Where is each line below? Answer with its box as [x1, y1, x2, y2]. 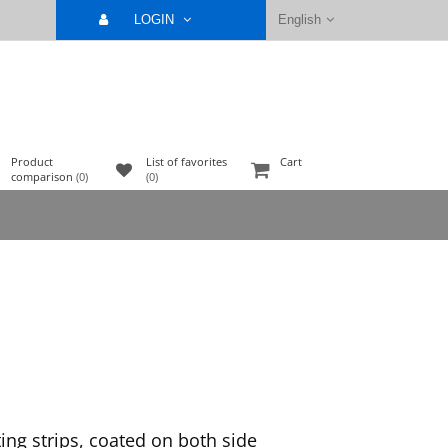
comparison [11, 169, 73, 184]
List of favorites [146, 154, 227, 169]
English [278, 12, 321, 27]
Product [11, 154, 53, 169]
